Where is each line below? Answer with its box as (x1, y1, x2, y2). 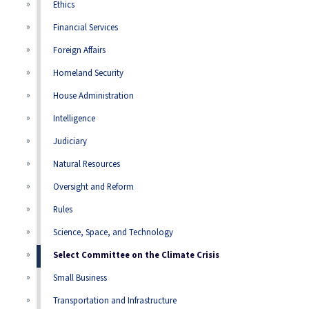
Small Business (53, 272, 108, 284)
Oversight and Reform (53, 181, 134, 193)
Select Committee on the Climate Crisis (53, 250, 220, 261)
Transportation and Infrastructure (53, 295, 177, 307)
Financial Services (53, 22, 119, 34)
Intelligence (53, 113, 96, 125)
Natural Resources (53, 159, 121, 170)
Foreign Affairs (53, 45, 106, 57)
